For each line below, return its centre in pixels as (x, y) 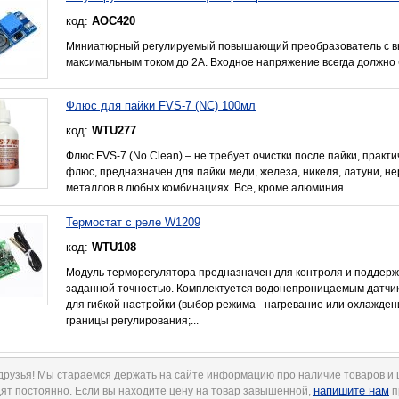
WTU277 (114, 130)
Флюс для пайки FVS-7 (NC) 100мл (161, 105)
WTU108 (114, 247)
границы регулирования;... (132, 320)
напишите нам (351, 390)
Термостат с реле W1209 (133, 222)
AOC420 (114, 20)
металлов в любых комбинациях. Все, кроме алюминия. (206, 187)
